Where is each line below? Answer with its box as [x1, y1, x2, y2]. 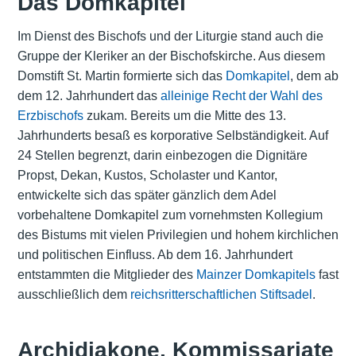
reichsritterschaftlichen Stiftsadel [130, 288, 312, 302]
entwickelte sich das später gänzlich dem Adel [17, 188, 277, 203]
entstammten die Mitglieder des [17, 268, 196, 282]
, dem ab [289, 69, 339, 83]
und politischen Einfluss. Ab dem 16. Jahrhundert [17, 248, 292, 262]
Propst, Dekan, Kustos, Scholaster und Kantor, [17, 168, 277, 183]
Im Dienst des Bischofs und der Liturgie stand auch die [17, 29, 323, 44]
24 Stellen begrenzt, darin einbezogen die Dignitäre [17, 149, 308, 163]
